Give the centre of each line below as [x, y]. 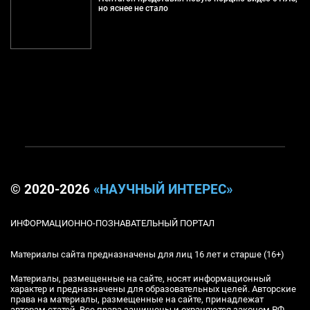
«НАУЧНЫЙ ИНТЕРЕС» [163, 190]
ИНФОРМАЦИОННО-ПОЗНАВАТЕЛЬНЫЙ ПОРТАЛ [112, 224]
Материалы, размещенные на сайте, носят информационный [141, 279]
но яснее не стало [133, 9]
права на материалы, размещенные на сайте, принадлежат [137, 300]
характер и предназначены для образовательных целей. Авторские [153, 289]
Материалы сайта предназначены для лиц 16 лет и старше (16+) [147, 255]
